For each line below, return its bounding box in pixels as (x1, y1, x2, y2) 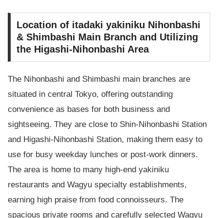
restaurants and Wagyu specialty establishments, (8, 180, 187, 190)
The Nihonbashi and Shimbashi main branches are (8, 74, 190, 84)
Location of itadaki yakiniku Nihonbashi (17, 19, 200, 31)
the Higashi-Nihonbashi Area (17, 44, 149, 55)
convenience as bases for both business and (8, 105, 170, 114)
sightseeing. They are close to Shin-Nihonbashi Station (8, 120, 207, 129)
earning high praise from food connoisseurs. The (8, 195, 183, 205)
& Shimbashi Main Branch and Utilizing (17, 32, 198, 43)
